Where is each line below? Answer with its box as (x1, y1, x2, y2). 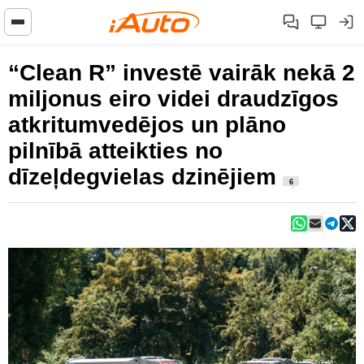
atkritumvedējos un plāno (8, 112, 286, 137)
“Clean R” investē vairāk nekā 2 (8, 60, 355, 85)
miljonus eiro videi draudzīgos (8, 86, 339, 111)
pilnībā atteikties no (8, 138, 223, 163)
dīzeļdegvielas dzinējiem (8, 164, 283, 189)
